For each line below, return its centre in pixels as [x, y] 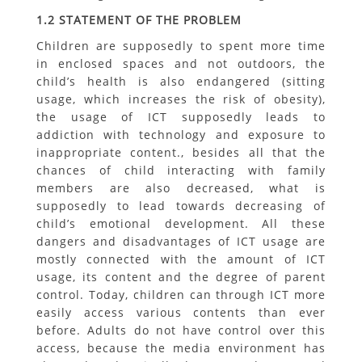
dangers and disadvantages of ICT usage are [181, 241]
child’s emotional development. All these [181, 223]
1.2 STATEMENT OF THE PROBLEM [139, 20]
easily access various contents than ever [181, 312]
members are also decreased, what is [181, 188]
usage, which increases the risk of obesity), [181, 99]
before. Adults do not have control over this [181, 330]
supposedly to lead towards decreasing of [181, 206]
